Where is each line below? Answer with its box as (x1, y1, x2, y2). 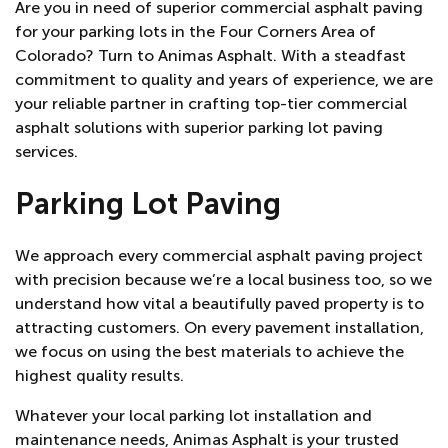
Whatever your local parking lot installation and (15, 405, 372, 425)
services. (15, 142, 78, 161)
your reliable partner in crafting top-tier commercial (15, 94, 407, 113)
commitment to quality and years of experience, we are (15, 70, 433, 89)
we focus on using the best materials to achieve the (15, 341, 404, 361)
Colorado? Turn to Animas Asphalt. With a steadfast (15, 46, 406, 65)
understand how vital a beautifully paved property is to (15, 293, 424, 313)
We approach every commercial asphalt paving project (15, 245, 423, 265)
